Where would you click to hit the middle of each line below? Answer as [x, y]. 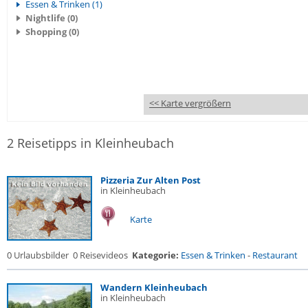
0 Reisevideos [100, 255]
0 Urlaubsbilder [38, 255]
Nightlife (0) [52, 18]
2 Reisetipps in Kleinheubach [90, 143]
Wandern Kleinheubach [154, 287]
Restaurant [275, 255]
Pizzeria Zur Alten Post [151, 180]
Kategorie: [155, 255]
